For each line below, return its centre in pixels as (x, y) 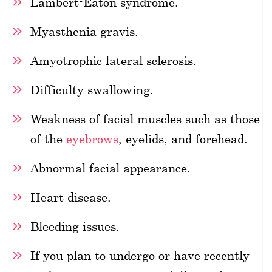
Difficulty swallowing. (92, 89)
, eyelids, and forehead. (183, 138)
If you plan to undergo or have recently (140, 255)
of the (48, 138)
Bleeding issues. (75, 226)
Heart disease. (71, 197)
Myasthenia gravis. (84, 31)
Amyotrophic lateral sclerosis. (114, 60)
